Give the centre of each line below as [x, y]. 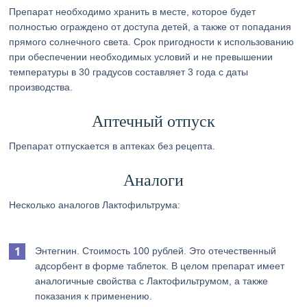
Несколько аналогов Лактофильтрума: [95, 205]
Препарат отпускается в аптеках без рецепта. [112, 146]
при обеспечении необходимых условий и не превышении [141, 57]
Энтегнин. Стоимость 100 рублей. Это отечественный [156, 251]
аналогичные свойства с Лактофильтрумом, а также [152, 281]
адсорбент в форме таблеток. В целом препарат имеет [160, 266]
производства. [41, 87]
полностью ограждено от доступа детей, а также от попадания [150, 27]
